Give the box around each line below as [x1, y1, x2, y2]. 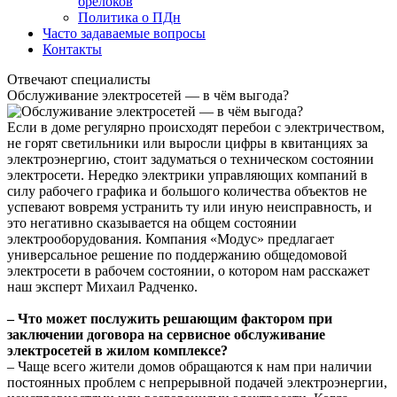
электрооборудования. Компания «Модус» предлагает [7, 231, 334, 246]
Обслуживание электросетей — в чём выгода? [7, 88, 289, 103]
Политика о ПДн [78, 10, 181, 25]
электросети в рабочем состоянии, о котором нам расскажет [7, 263, 370, 278]
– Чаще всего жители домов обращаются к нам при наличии [7, 359, 372, 374]
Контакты [43, 42, 102, 57]
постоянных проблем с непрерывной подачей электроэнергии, [7, 375, 387, 390]
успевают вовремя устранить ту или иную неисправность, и [7, 199, 372, 214]
